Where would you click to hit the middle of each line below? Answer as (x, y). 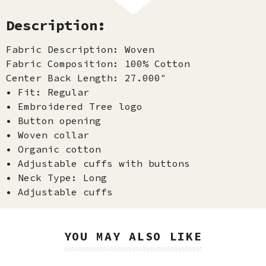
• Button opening (53, 121)
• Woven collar (47, 135)
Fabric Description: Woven (80, 49)
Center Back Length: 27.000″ (86, 78)
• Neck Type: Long (56, 178)
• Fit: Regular (47, 92)
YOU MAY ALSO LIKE (133, 236)
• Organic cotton (53, 149)
